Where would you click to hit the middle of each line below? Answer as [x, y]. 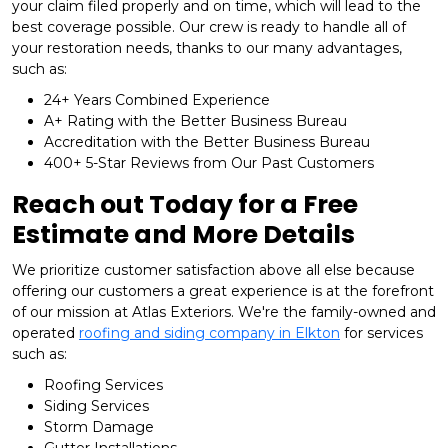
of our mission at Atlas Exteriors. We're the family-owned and [224, 312]
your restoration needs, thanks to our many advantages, [207, 48]
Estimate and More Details [183, 235]
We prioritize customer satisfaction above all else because [213, 270]
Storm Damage [99, 427]
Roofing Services [103, 385]
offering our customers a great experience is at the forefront [223, 291]
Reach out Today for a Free [185, 205]
